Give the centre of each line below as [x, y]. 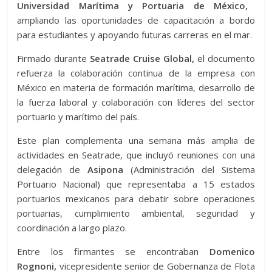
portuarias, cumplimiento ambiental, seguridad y [136, 213]
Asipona [106, 169]
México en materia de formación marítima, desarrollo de [136, 87]
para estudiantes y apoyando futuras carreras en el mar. [135, 35]
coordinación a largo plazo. [72, 228]
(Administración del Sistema [189, 169]
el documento [224, 58]
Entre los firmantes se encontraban [113, 251]
